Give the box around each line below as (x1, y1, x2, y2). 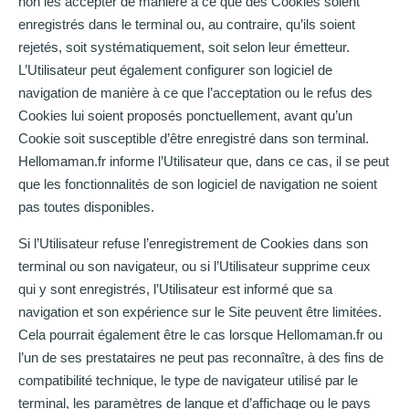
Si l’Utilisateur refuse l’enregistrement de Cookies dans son (18, 235, 368, 251)
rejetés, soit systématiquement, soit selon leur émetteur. (18, 39, 350, 56)
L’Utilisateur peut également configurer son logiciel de (18, 62, 332, 79)
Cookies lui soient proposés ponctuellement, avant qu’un (18, 108, 352, 124)
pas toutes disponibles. (18, 199, 154, 215)
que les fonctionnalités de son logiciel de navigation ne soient (18, 176, 377, 193)
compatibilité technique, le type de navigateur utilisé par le (18, 372, 358, 388)
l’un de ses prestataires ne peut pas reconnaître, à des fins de (18, 349, 383, 365)
